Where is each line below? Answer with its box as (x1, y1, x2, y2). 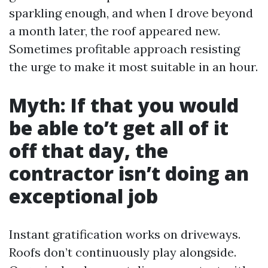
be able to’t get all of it (9, 115, 229, 141)
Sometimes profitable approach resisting (9, 41, 240, 56)
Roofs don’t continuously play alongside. (9, 245, 236, 260)
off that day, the (9, 138, 168, 163)
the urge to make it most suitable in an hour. (9, 59, 258, 74)
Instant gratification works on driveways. (9, 227, 240, 242)
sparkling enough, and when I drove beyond (9, 5, 253, 20)
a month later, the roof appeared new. (9, 23, 220, 38)
